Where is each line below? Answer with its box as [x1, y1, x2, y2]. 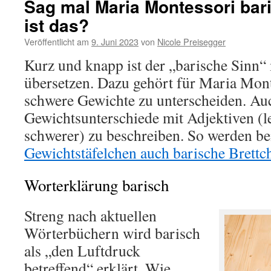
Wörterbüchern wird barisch [24, 223, 200, 243]
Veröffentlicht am [24, 35, 89, 48]
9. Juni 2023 [91, 35, 139, 48]
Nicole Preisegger [157, 35, 226, 48]
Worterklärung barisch [24, 174, 169, 196]
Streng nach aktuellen [24, 205, 157, 226]
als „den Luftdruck [24, 240, 140, 261]
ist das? [24, 13, 89, 38]
